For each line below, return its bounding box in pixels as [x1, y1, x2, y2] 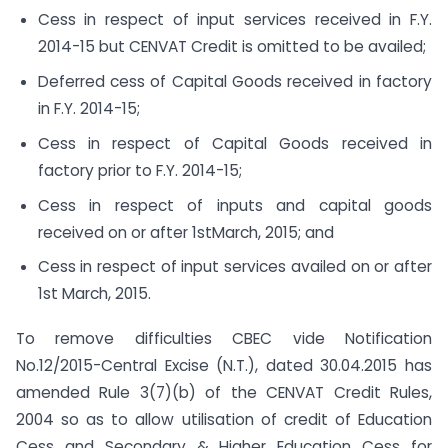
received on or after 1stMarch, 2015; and [37, 221, 334, 243]
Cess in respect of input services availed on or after [37, 256, 432, 278]
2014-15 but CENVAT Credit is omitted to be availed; [37, 36, 426, 58]
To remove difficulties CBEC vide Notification [16, 328, 432, 350]
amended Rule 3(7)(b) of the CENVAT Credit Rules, [16, 382, 432, 404]
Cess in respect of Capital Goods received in [37, 132, 432, 154]
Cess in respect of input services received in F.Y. [37, 9, 432, 31]
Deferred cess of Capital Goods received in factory [37, 71, 432, 93]
